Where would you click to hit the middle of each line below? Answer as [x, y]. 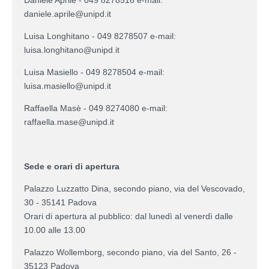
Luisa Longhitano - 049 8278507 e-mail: [100, 36]
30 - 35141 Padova [60, 202]
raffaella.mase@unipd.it [69, 122]
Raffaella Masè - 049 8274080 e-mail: [96, 108]
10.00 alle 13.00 [55, 230]
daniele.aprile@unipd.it [68, 14]
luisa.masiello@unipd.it [68, 86]
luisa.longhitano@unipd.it [72, 50]
